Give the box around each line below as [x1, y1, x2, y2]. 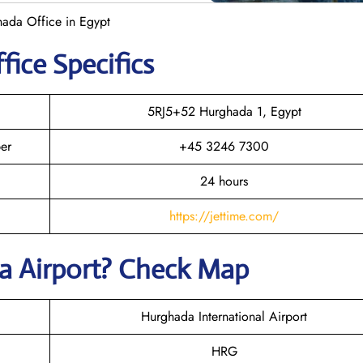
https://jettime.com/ [169, 206, 279, 225]
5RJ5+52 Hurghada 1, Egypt [147, 101, 301, 121]
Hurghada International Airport [141, 306, 307, 326]
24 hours [200, 171, 248, 190]
